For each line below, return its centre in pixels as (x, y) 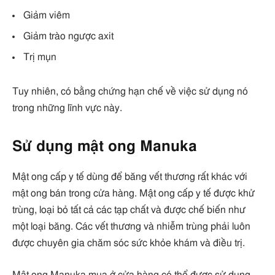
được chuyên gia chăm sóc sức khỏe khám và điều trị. (129, 243)
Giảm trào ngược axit (68, 37)
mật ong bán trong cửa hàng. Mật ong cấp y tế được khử (134, 193)
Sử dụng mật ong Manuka (105, 147)
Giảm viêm (47, 16)
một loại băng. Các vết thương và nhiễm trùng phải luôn (131, 226)
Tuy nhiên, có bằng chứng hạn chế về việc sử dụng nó (130, 91)
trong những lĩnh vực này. (67, 108)
